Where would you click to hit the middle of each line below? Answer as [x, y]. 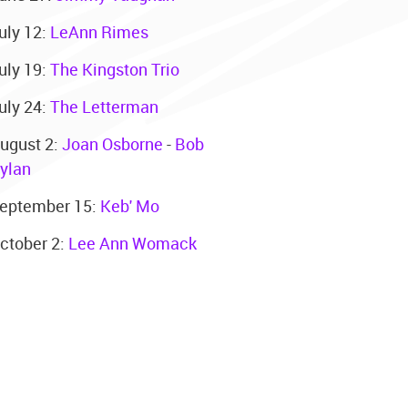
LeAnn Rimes [99, 31]
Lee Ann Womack [132, 243]
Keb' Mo [129, 205]
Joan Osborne [112, 143]
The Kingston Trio [114, 69]
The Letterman [104, 106]
